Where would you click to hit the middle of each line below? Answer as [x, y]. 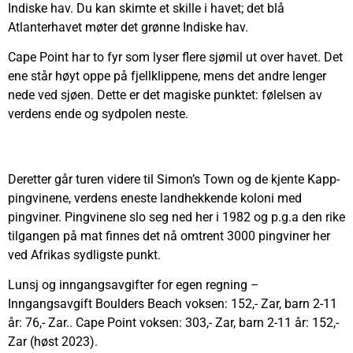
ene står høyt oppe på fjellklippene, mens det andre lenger [167, 76]
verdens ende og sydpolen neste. [100, 114]
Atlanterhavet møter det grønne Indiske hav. [128, 27]
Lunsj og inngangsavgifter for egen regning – [134, 284]
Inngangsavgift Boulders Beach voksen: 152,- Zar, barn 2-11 [173, 303]
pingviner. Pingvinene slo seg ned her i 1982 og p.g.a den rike [176, 217]
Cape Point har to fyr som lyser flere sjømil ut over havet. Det [175, 58]
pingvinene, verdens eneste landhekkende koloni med [155, 198]
